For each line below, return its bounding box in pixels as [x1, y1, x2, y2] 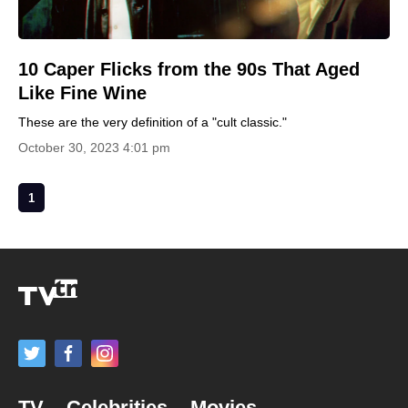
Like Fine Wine [18, 83, 147, 103]
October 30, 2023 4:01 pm [18, 140, 170, 155]
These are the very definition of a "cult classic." [18, 115, 287, 129]
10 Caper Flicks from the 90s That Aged [18, 59, 360, 79]
